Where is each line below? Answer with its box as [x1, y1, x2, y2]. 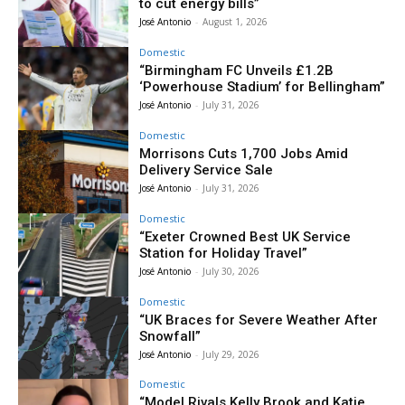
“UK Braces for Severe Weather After [139, 311, 379, 328]
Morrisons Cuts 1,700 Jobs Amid [139, 145, 349, 162]
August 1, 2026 [202, 15, 268, 29]
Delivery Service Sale [139, 161, 274, 178]
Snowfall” [139, 327, 202, 344]
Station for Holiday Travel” [139, 244, 308, 261]
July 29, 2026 [202, 347, 260, 361]
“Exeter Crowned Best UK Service [139, 228, 352, 245]
